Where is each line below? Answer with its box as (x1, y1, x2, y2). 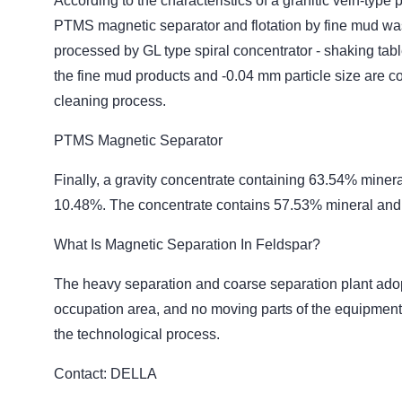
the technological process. (54, 327, 221, 342)
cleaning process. (54, 93, 167, 109)
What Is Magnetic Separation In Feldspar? (54, 237, 325, 252)
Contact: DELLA (54, 366, 158, 381)
